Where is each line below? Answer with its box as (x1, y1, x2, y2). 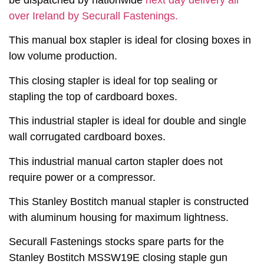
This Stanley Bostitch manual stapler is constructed (9, 196, 249, 208)
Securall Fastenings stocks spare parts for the (9, 236, 224, 248)
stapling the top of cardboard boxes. (9, 90, 177, 103)
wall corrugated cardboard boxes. (9, 131, 166, 143)
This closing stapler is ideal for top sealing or (9, 74, 217, 87)
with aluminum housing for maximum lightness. (9, 212, 229, 224)
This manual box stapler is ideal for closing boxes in (9, 34, 251, 47)
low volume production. (9, 50, 117, 62)
